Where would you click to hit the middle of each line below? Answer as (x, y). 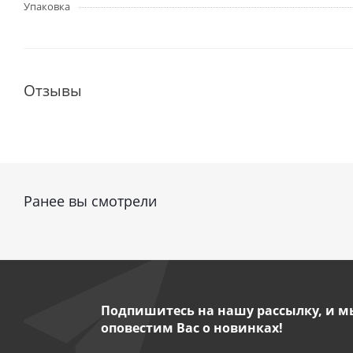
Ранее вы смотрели (90, 201)
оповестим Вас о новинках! (191, 328)
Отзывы (53, 90)
